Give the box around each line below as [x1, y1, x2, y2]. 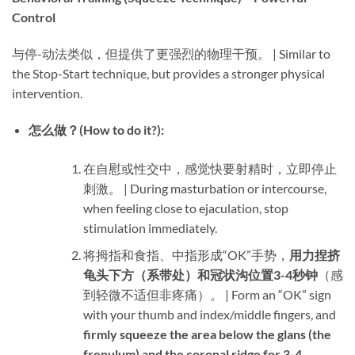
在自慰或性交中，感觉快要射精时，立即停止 [82, 160, 337, 176]
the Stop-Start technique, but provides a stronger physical [12, 65, 325, 81]
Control [12, 10, 55, 25]
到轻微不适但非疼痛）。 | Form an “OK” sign [82, 287, 331, 303]
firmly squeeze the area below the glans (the [82, 326, 331, 342]
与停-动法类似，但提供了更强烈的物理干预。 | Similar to [12, 45, 330, 61]
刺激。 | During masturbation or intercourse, [82, 180, 326, 196]
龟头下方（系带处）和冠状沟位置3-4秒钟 [82, 267, 318, 283]
